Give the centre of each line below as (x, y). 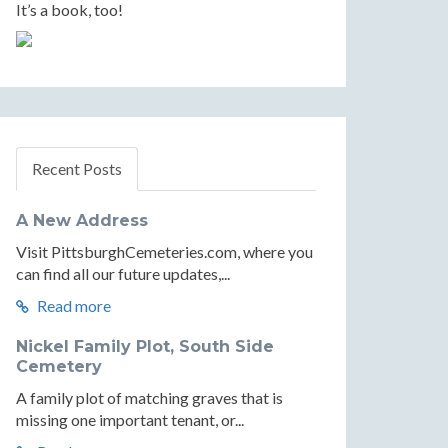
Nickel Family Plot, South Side (145, 346)
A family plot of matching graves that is (149, 397)
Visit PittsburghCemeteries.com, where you (164, 251)
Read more (72, 305)
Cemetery (59, 366)
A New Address (82, 220)
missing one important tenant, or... (130, 419)
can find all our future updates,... (123, 273)
